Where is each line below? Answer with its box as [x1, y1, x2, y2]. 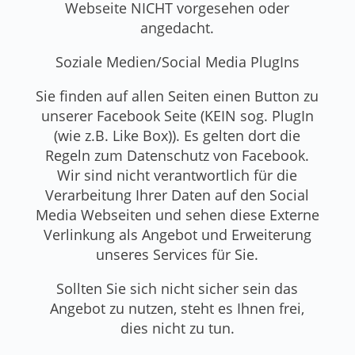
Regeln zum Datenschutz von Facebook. [45, 145, 310, 165]
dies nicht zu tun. [120, 318, 235, 338]
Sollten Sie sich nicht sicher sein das [56, 278, 299, 298]
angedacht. [140, 17, 215, 37]
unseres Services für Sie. [96, 244, 259, 264]
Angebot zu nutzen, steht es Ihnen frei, [50, 298, 305, 318]
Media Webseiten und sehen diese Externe [35, 204, 319, 224]
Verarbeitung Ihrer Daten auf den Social [45, 185, 310, 204]
